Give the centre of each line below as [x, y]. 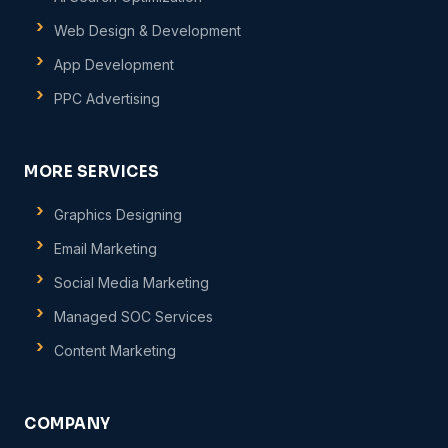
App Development [114, 64]
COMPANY [67, 423]
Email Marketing [106, 248]
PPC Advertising [107, 98]
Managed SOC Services [134, 316]
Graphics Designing [118, 214]
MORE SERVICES [92, 171]
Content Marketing [115, 350]
